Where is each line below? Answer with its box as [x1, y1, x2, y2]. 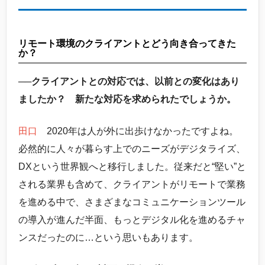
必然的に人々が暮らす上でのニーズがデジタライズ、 [18, 144, 245, 154]
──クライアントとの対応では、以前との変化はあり [18, 76, 240, 87]
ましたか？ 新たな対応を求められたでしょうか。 [18, 94, 236, 105]
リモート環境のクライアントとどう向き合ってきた [18, 38, 236, 49]
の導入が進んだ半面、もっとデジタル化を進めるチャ [18, 215, 245, 225]
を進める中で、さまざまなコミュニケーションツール [18, 197, 245, 208]
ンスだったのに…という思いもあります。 [18, 232, 198, 243]
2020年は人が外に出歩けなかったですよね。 [37, 126, 238, 137]
